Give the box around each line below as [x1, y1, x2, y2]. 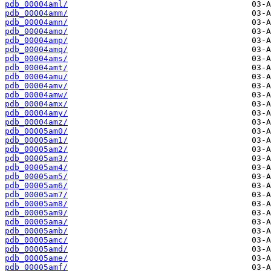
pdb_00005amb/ [5, 226, 68, 236]
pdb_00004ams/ [5, 54, 68, 64]
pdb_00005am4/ [5, 163, 68, 172]
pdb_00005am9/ [5, 208, 68, 218]
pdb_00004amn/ [5, 18, 68, 27]
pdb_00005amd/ [5, 244, 68, 254]
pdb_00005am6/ [5, 181, 68, 191]
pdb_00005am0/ [5, 126, 68, 136]
